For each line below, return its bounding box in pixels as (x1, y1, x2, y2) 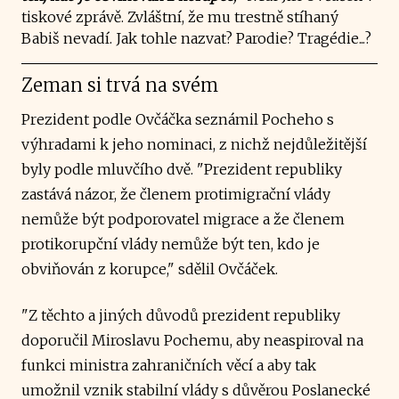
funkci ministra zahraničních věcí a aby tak (21, 355, 316, 374)
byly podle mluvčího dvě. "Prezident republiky (21, 159, 342, 178)
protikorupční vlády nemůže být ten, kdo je (21, 234, 320, 253)
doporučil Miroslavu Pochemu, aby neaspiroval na (21, 330, 363, 349)
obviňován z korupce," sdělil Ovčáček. (21, 259, 278, 278)
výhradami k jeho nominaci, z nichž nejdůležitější (21, 134, 367, 153)
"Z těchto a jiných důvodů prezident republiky (21, 305, 340, 324)
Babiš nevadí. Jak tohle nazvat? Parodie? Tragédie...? (21, 28, 371, 47)
